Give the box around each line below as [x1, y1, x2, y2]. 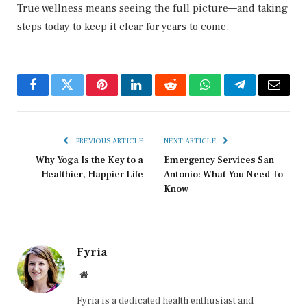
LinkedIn [135, 88, 181, 101]
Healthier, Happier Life [41, 169, 143, 182]
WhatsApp [204, 88, 257, 101]
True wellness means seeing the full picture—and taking [17, 1, 288, 16]
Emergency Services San [164, 154, 274, 167]
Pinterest [101, 88, 145, 101]
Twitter [66, 88, 102, 101]
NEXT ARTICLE [164, 136, 219, 147]
